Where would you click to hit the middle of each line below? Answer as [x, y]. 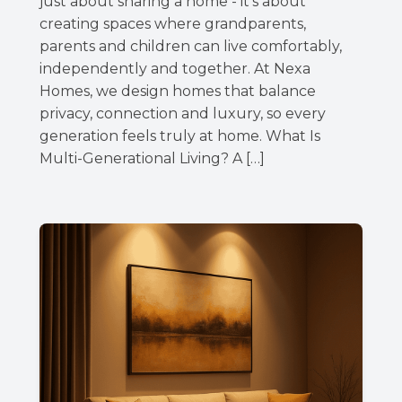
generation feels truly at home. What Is [180, 135]
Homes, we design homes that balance [178, 91]
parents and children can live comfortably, [191, 46]
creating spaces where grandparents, [173, 23]
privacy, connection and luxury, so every [183, 113]
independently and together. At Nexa [175, 68]
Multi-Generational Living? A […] [152, 158]
